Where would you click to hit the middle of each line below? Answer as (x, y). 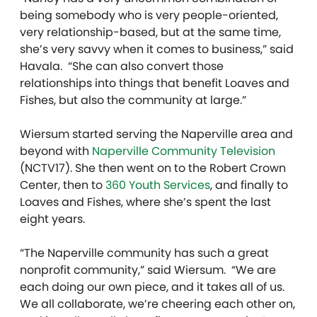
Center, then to (63, 185)
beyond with (56, 151)
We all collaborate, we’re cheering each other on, (157, 304)
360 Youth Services (158, 185)
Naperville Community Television (184, 151)
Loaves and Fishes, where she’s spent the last (145, 202)
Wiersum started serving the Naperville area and (156, 134)
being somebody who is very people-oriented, (149, 15)
